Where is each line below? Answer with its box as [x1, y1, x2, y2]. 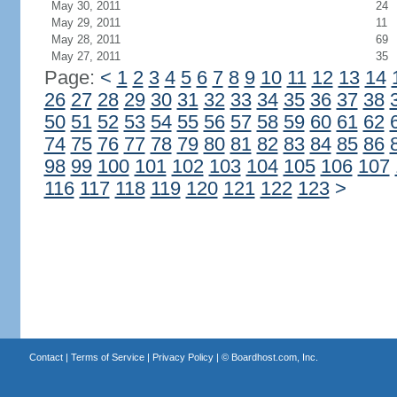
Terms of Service [70, 352, 144, 362]
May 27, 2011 [51, 50, 121, 63]
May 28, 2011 [51, 33, 121, 46]
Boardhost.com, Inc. [230, 352, 318, 362]
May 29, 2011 [51, 16, 121, 29]
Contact [28, 352, 63, 362]
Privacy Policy [152, 352, 214, 362]
